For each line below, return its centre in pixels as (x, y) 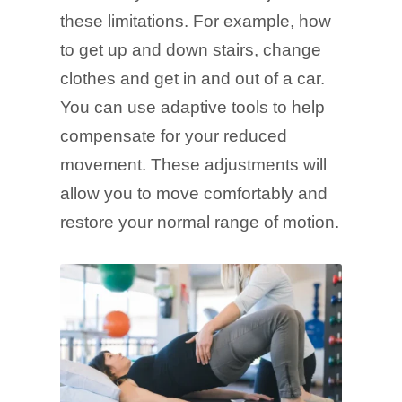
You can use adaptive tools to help (193, 108)
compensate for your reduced (174, 136)
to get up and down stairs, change (191, 50)
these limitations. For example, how (196, 22)
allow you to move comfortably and (194, 194)
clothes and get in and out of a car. (193, 79)
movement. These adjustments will (194, 165)
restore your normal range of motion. (200, 223)
